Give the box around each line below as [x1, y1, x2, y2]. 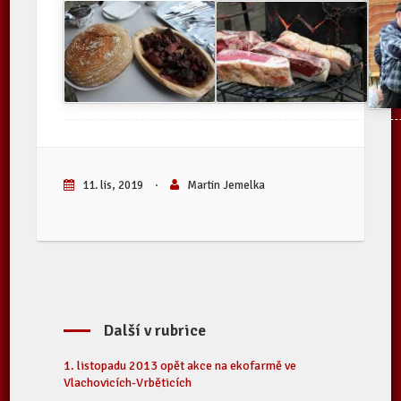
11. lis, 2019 [80, 178, 147, 192]
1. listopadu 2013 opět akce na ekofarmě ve [64, 358, 297, 373]
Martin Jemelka [184, 178, 266, 192]
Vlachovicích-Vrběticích [64, 375, 192, 390]
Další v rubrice [104, 320, 207, 340]
